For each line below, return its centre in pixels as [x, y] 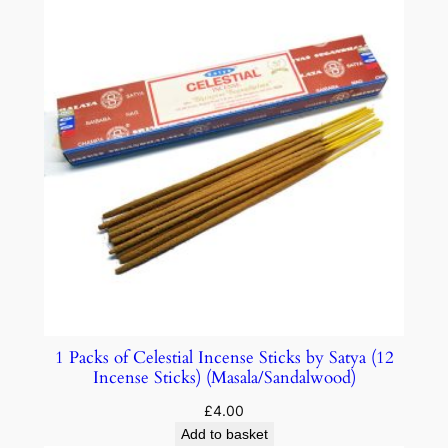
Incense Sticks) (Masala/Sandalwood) [224, 377]
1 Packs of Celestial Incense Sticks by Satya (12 [224, 357]
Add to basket [224, 433]
